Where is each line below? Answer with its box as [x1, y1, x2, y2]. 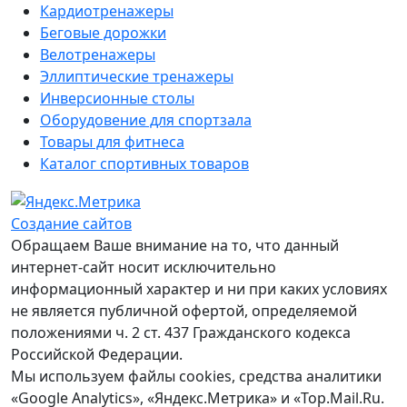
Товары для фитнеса [40, 131, 184, 152]
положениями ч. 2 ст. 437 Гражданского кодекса [11, 322, 351, 342]
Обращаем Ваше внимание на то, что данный [11, 234, 339, 255]
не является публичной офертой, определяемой [11, 300, 357, 321]
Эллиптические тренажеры [40, 65, 233, 86]
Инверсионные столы [40, 87, 194, 108]
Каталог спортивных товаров [40, 153, 249, 174]
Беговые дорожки [40, 22, 166, 43]
